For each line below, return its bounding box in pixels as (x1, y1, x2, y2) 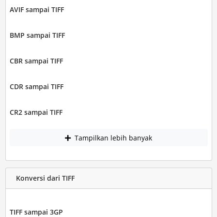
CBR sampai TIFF (9, 56, 63, 66)
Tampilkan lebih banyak (73, 133, 152, 142)
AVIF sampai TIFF (9, 5, 64, 15)
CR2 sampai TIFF (9, 108, 62, 117)
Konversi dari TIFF (15, 173, 75, 183)
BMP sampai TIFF (9, 31, 65, 40)
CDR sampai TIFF (9, 82, 63, 92)
